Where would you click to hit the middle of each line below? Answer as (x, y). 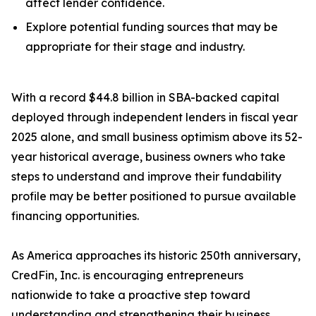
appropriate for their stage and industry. (135, 47)
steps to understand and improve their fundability (146, 177)
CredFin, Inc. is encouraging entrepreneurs (127, 275)
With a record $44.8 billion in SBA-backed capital (145, 98)
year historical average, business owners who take (148, 157)
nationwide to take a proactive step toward (131, 295)
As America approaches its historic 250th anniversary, (156, 256)
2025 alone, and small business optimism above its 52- (157, 137)
